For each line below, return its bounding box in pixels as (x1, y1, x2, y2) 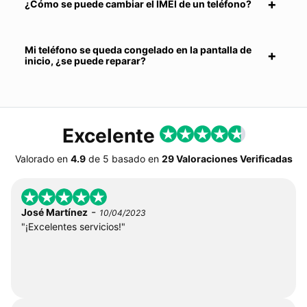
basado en (108, 152, 162, 164)
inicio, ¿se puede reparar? (25, 54, 146, 66)
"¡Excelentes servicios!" (21, 220, 125, 232)
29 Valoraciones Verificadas (161, 152, 293, 164)
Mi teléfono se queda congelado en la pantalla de (25, 43, 251, 56)
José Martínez (21, 206, 88, 218)
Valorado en (14, 152, 68, 164)
